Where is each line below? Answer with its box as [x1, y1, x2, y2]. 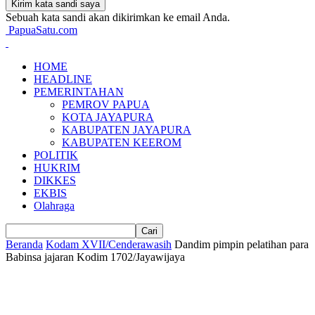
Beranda [6, 238, 43, 250]
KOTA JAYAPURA [62, 111, 154, 123]
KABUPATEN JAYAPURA [62, 124, 191, 136]
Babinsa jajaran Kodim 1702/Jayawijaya [6, 251, 185, 263]
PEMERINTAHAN [34, 86, 124, 98]
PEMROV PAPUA [62, 98, 150, 110]
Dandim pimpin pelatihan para [174, 238, 309, 250]
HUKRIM [34, 162, 80, 174]
